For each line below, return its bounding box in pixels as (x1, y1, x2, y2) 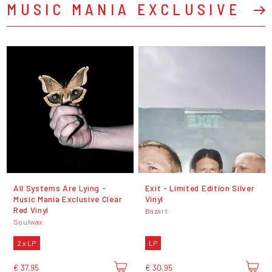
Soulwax (13, 217, 44, 226)
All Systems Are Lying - (13, 182, 106, 193)
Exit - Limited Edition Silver (144, 182, 255, 193)
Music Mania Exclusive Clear (13, 193, 123, 204)
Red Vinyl (13, 204, 49, 215)
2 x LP (17, 239, 36, 248)
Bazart (144, 206, 168, 216)
